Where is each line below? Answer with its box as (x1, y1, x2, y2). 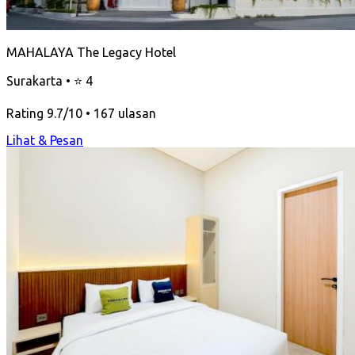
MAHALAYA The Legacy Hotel (6, 44, 176, 59)
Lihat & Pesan (6, 132, 83, 147)
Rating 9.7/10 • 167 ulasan (6, 105, 156, 120)
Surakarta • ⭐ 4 (6, 73, 93, 88)
